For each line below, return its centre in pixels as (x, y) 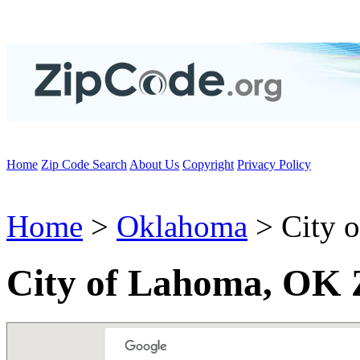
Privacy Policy (274, 164)
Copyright (208, 164)
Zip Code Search (84, 164)
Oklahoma (182, 226)
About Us (154, 164)
